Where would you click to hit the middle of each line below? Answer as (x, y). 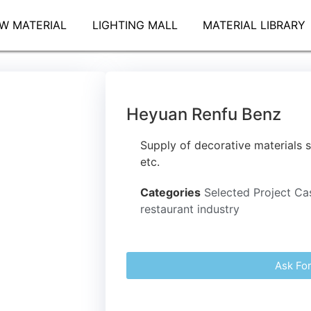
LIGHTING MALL (135, 25)
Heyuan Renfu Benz (204, 114)
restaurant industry (190, 209)
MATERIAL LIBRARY (254, 25)
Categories (170, 192)
